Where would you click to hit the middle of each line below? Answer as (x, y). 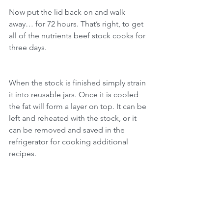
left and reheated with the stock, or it (74, 118)
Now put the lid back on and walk (68, 12)
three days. (28, 47)
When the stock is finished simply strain (78, 82)
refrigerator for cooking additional (69, 141)
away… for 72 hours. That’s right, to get (77, 24)
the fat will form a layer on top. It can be (79, 106)
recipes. (23, 153)
